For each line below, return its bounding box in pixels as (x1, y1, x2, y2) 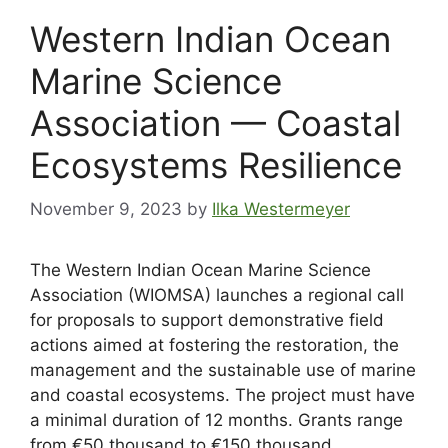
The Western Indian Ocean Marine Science (30, 260, 371, 281)
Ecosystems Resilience (30, 143, 402, 186)
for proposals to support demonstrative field (30, 310, 384, 331)
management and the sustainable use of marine (30, 360, 416, 381)
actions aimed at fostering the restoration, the (30, 335, 399, 356)
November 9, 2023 (30, 199, 182, 220)
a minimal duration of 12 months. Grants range (30, 410, 403, 431)
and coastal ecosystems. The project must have (30, 385, 415, 406)
